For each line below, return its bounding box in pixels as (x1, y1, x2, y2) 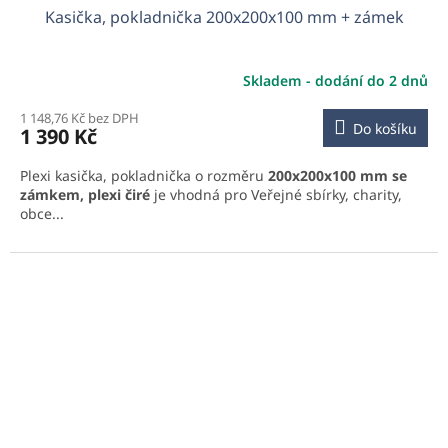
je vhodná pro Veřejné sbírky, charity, (150, 185, 402, 205)
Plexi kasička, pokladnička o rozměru (20, 166, 268, 186)
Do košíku (353, 119, 417, 139)
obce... (20, 204, 64, 224)
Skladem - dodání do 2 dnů (243, 70, 428, 90)
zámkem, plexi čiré (20, 185, 150, 205)
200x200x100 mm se (268, 166, 407, 186)
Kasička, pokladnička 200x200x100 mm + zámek (44, 6, 404, 29)
